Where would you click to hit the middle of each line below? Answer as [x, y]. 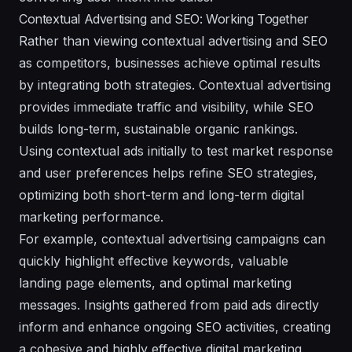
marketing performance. [91, 216]
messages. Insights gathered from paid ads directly [169, 304]
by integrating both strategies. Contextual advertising [175, 84]
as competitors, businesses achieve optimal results [170, 62]
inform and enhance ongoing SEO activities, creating [175, 326]
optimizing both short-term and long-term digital [161, 194]
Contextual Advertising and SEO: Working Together [164, 18]
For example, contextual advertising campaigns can [172, 238]
